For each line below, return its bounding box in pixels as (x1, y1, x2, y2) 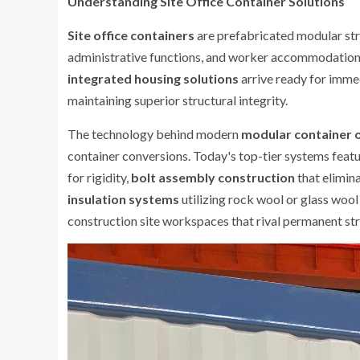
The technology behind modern (67, 126, 241, 141)
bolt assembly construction (131, 170, 295, 185)
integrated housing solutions (67, 71, 239, 86)
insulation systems (67, 191, 179, 207)
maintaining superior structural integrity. (67, 92, 288, 108)
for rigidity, (67, 170, 131, 185)
